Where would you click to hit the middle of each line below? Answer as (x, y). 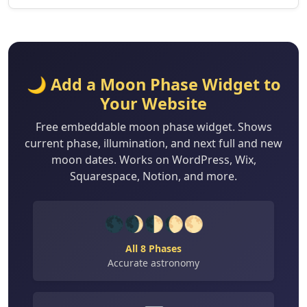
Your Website (153, 104)
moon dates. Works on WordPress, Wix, (153, 160)
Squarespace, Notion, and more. (153, 176)
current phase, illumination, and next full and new (153, 144)
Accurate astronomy (153, 263)
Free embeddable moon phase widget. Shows (153, 127)
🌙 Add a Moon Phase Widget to (153, 85)
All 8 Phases (153, 249)
